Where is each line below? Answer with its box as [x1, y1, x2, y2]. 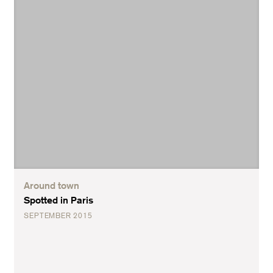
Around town [24, 179, 80, 191]
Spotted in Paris [24, 194, 94, 206]
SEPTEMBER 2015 [24, 211, 93, 220]
